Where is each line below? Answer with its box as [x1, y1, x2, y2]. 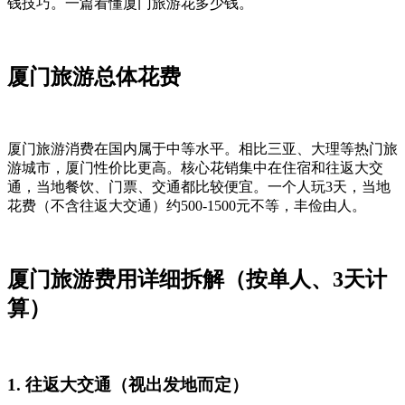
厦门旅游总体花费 [7, 65, 181, 89]
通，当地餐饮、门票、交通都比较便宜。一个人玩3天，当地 [7, 178, 391, 194]
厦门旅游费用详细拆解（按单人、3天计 [7, 267, 387, 291]
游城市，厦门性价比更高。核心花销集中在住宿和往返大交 [7, 159, 383, 175]
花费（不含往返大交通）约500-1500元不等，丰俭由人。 [7, 197, 366, 213]
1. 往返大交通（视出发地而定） [7, 375, 249, 395]
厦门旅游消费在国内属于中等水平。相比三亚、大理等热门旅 [7, 140, 398, 156]
